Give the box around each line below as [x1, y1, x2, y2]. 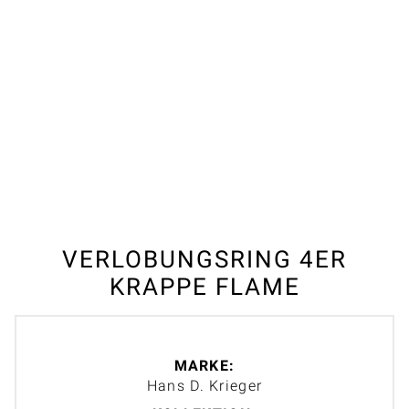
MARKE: [173, 356, 236, 374]
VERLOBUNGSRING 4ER [62, 245, 347, 273]
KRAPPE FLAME [109, 272, 300, 300]
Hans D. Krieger [146, 376, 263, 394]
